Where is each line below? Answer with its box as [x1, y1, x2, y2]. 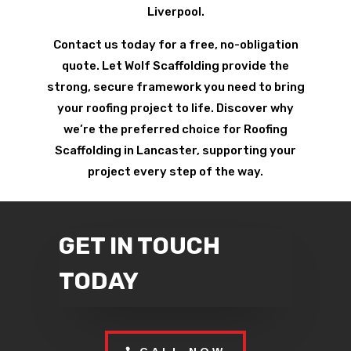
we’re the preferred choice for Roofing [63, 121, 288, 136]
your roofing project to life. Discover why [57, 100, 294, 115]
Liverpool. [147, 4, 204, 19]
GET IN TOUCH [58, 231, 220, 260]
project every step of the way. [88, 164, 263, 179]
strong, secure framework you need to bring [46, 79, 305, 94]
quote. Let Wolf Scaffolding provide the [62, 58, 289, 73]
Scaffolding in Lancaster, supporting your [55, 143, 296, 157]
